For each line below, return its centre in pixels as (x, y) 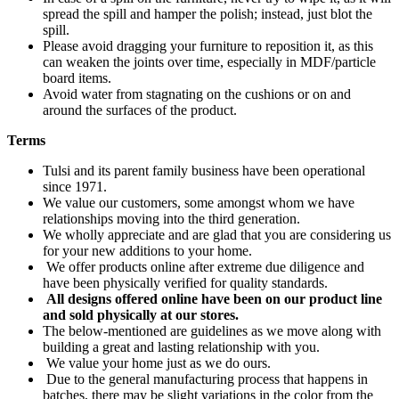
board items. (77, 78)
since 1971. (77, 187)
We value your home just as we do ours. (157, 363)
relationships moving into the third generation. (173, 219)
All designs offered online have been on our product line (214, 299)
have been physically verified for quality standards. (185, 283)
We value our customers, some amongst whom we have (199, 203)
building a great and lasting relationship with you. (181, 347)
